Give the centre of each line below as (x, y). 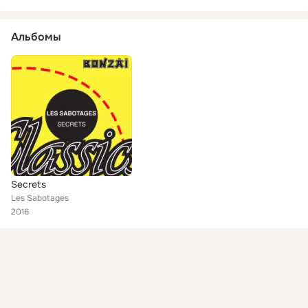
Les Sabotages (40, 198)
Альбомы (36, 37)
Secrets (29, 184)
